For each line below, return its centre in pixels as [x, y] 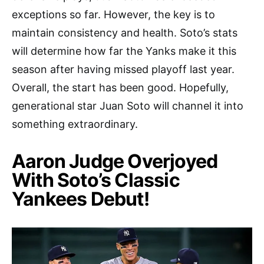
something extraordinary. [75, 124]
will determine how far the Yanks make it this [124, 51]
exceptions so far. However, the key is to [113, 15]
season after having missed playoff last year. [123, 70]
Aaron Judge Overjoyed [115, 161]
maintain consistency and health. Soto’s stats [125, 33]
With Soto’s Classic [96, 180]
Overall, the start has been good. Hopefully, [120, 88]
